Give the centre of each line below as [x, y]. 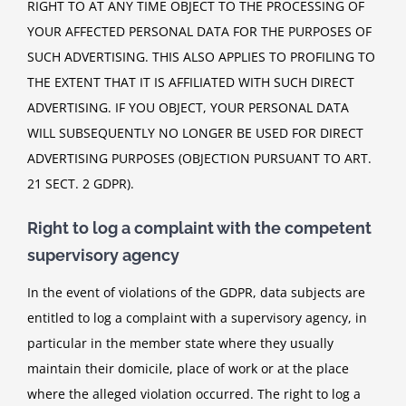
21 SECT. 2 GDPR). [81, 183]
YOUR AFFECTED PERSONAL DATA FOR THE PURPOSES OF [199, 31]
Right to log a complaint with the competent [199, 227]
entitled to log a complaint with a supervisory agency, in [197, 318]
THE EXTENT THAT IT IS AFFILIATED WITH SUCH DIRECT [191, 82]
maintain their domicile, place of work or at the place [188, 369]
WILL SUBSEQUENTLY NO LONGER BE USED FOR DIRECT [195, 132]
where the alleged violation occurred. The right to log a [194, 394]
